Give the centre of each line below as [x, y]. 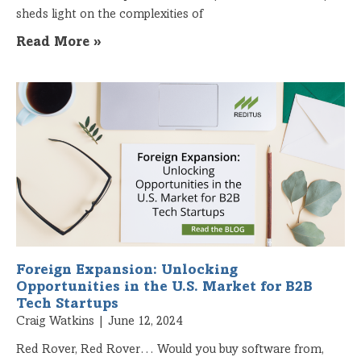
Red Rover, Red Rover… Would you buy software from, [170, 349]
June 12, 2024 [143, 321]
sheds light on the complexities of [110, 14]
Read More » [59, 43]
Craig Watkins [57, 321]
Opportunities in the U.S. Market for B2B [164, 287]
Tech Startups [69, 304]
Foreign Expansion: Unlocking [127, 270]
